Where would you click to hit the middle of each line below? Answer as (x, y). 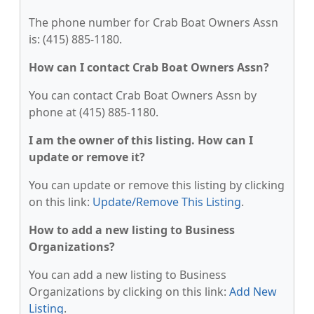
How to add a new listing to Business (132, 230)
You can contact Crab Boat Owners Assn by (143, 95)
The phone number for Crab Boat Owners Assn (153, 22)
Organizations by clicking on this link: (129, 292)
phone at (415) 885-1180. (94, 112)
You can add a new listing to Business (128, 275)
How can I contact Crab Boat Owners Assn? (149, 67)
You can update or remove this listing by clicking (157, 185)
